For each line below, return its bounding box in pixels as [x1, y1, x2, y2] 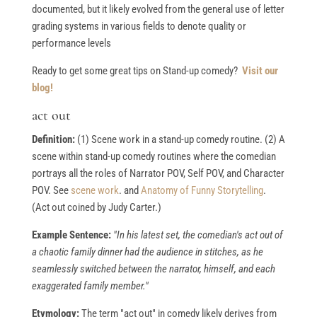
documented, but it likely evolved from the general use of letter [31, 3, 284, 16]
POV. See [31, 184, 71, 197]
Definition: [31, 133, 75, 146]
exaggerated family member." [31, 279, 149, 293]
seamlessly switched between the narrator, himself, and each [31, 263, 275, 276]
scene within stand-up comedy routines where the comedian [31, 150, 276, 163]
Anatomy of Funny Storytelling [140, 184, 263, 197]
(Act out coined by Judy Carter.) [31, 201, 161, 214]
